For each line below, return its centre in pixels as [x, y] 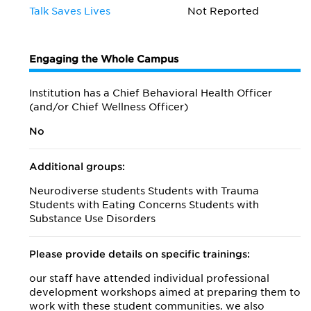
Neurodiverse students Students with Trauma [144, 191]
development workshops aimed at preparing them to [165, 292]
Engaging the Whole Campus [104, 59]
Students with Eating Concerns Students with [144, 205]
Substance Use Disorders [92, 219]
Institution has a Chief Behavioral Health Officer [151, 93]
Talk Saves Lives [70, 11]
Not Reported [224, 11]
